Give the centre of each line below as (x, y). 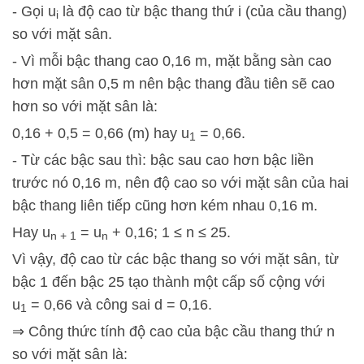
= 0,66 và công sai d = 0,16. (119, 305)
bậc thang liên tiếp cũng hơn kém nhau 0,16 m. (165, 206)
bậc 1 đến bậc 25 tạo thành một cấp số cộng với (169, 282)
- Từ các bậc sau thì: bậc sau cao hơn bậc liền (163, 160)
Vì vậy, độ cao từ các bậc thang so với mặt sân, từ (175, 259)
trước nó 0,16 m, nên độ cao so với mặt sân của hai (180, 183)
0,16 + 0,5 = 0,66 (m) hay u (101, 133)
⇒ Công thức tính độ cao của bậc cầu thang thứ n (173, 331)
